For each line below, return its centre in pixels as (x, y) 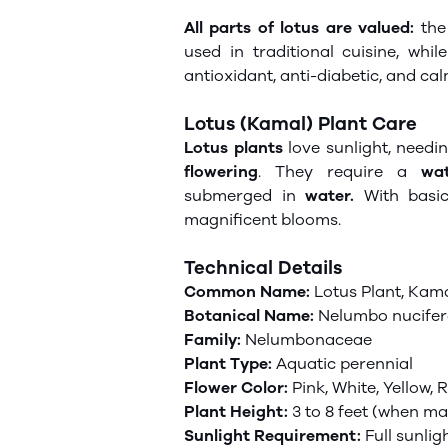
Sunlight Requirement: (274, 435)
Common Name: (247, 291)
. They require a (340, 171)
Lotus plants (233, 147)
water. (329, 195)
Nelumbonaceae (306, 339)
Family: (212, 339)
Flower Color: (238, 387)
